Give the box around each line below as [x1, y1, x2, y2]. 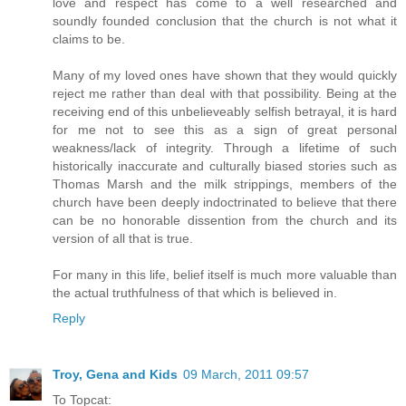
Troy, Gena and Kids [53, 366, 178, 382]
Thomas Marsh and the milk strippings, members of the [53, 176, 397, 191]
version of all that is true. [53, 230, 193, 246]
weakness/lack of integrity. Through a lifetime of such [53, 140, 397, 155]
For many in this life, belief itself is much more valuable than [53, 266, 397, 282]
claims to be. [53, 31, 125, 46]
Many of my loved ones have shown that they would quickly [53, 67, 397, 82]
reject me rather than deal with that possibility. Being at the [53, 85, 397, 101]
